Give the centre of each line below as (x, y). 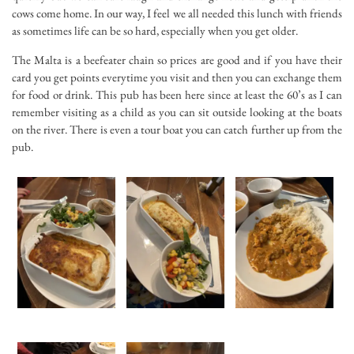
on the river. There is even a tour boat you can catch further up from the (177, 129)
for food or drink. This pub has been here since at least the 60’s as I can (177, 94)
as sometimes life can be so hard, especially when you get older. (155, 30)
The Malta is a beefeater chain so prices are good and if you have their (177, 59)
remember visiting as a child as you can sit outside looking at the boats (177, 111)
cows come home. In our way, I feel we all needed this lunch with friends (177, 13)
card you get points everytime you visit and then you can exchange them (177, 77)
